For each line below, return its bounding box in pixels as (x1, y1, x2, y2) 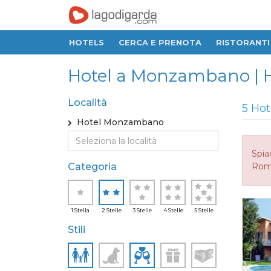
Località (68, 97, 107, 108)
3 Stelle (132, 207, 152, 214)
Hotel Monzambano (72, 117, 164, 128)
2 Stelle (101, 207, 122, 214)
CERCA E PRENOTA (119, 38, 201, 47)
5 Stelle (194, 207, 214, 214)
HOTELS (69, 38, 104, 47)
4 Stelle (163, 207, 183, 214)
